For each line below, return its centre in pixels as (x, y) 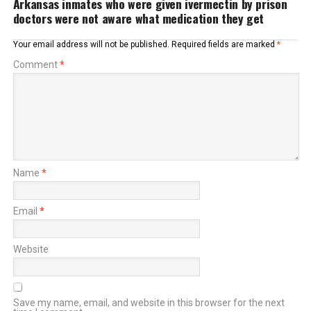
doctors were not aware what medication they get (138, 18)
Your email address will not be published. (91, 44)
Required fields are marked (224, 44)
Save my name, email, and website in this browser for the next (149, 303)
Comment (36, 65)
